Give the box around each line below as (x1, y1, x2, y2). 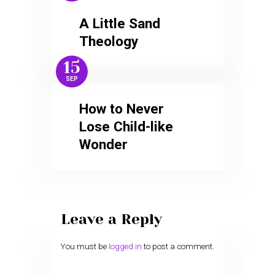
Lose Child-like (79, 118, 174, 136)
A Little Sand (79, 15, 161, 33)
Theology (79, 33, 139, 50)
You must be (60, 241, 109, 251)
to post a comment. (141, 241, 214, 251)
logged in (108, 241, 142, 251)
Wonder (79, 136, 128, 153)
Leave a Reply (60, 211, 162, 228)
